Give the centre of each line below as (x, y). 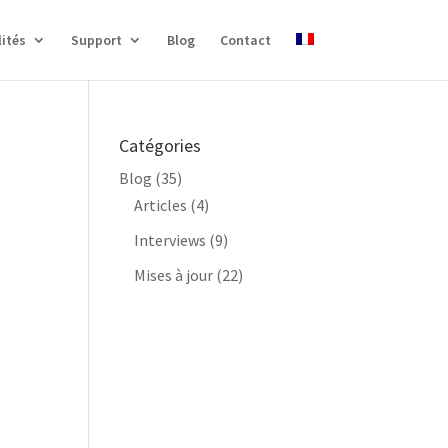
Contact (245, 40)
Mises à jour (174, 275)
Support (96, 40)
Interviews (170, 240)
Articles (161, 205)
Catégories (160, 145)
